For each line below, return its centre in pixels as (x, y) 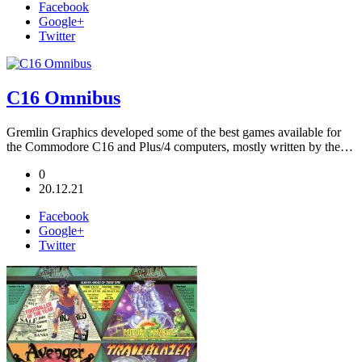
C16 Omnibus (63, 97)
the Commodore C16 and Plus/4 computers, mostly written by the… (180, 146)
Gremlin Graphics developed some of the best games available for (174, 132)
